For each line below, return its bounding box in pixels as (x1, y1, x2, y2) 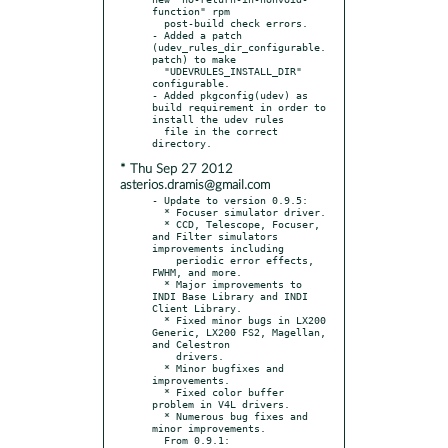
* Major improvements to (152, 277, 164, 290)
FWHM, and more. (152, 265, 242, 278)
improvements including (152, 241, 284, 254)
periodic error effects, (152, 253, 176, 266)
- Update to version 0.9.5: (152, 193, 308, 206)
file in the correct (152, 124, 164, 137)
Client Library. (152, 301, 242, 314)
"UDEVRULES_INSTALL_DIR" (152, 64, 164, 77)
